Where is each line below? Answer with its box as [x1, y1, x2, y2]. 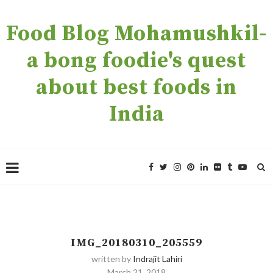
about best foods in [36, 74, 237, 101]
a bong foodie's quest [27, 48, 246, 74]
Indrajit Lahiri [132, 253, 182, 264]
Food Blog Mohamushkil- [6, 21, 267, 48]
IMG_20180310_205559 [71, 236, 202, 250]
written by [91, 253, 133, 264]
